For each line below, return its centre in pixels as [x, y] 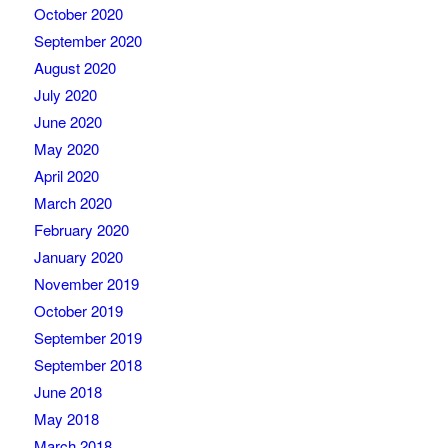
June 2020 [67, 122]
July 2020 [65, 95]
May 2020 [66, 149]
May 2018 [66, 419]
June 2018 [67, 392]
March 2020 [72, 203]
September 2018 [87, 365]
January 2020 [78, 257]
